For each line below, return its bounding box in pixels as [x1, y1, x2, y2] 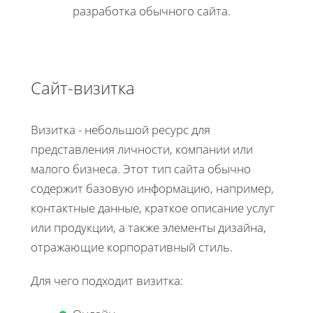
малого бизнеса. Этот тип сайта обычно [31, 161, 251, 177]
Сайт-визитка [31, 75, 135, 99]
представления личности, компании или [31, 141, 253, 158]
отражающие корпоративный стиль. [31, 239, 233, 256]
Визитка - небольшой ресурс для [31, 122, 210, 138]
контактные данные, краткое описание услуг [31, 200, 275, 217]
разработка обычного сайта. [73, 2, 233, 19]
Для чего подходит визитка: [31, 272, 183, 289]
